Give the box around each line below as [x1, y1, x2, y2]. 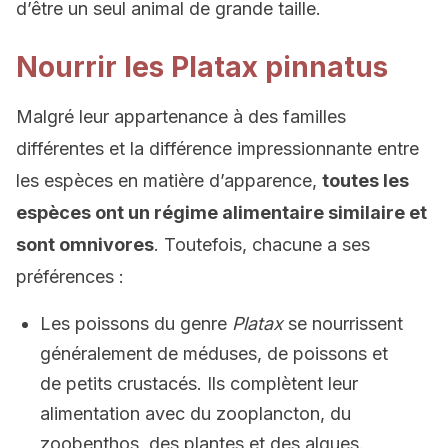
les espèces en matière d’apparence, [16, 170, 322, 191]
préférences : [16, 266, 124, 287]
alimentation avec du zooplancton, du [40, 403, 351, 424]
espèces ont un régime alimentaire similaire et [16, 202, 427, 223]
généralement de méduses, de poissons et [40, 343, 388, 364]
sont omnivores [16, 234, 154, 255]
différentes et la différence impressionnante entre [16, 138, 419, 159]
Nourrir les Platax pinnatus [16, 50, 388, 84]
